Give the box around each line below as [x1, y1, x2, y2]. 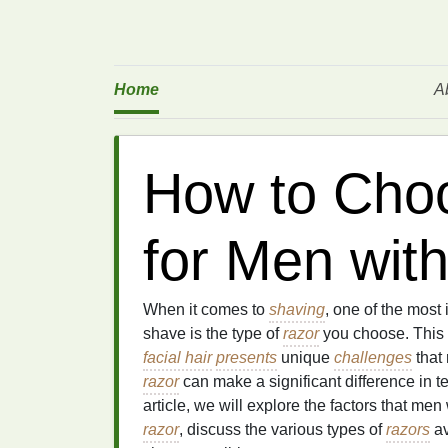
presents [216, 349, 277, 366]
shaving [269, 301, 325, 318]
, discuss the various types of [179, 421, 386, 438]
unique [277, 349, 334, 366]
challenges [334, 349, 412, 366]
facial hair [143, 349, 212, 366]
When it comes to [143, 301, 269, 318]
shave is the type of [143, 325, 283, 342]
